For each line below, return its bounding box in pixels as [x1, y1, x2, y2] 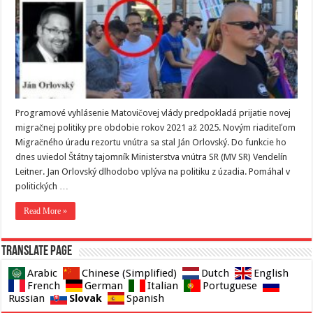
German [85, 279, 124, 292]
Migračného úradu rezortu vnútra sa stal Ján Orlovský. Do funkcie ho [15, 136, 287, 147]
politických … [15, 180, 69, 191]
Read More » [24, 205, 68, 216]
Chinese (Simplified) [82, 266, 177, 279]
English [254, 266, 289, 279]
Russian [8, 291, 45, 305]
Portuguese [203, 279, 258, 292]
